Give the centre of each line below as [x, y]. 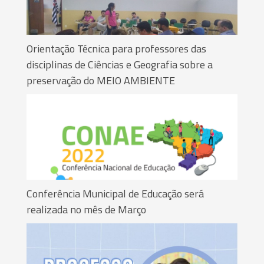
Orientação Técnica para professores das [116, 48]
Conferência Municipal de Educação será [115, 193]
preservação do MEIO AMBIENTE [101, 80]
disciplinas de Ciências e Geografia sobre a [120, 64]
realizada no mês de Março [86, 209]
